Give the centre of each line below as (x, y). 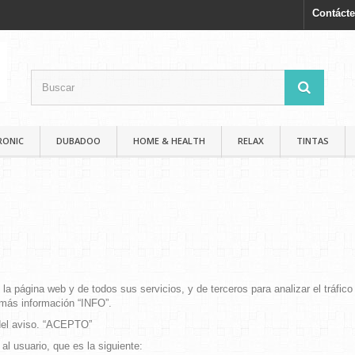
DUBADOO (78, 141)
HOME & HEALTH (169, 141)
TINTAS (313, 141)
